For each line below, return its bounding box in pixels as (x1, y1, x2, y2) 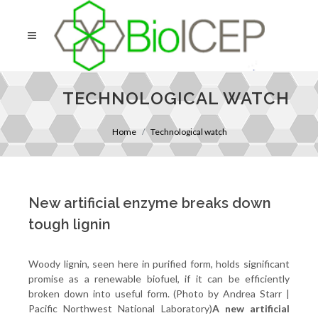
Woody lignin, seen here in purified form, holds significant (28, 258, 290, 270)
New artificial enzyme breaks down (28, 194, 271, 212)
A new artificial (212, 302, 290, 314)
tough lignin (28, 216, 111, 233)
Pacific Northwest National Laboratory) (28, 302, 212, 314)
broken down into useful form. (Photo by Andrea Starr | (28, 287, 290, 300)
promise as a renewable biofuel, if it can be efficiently (28, 273, 290, 285)
